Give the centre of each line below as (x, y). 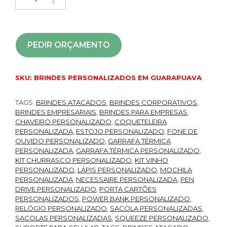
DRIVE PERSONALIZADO (56, 189)
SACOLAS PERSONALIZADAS (64, 218)
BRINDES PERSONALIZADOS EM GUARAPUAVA (118, 77)
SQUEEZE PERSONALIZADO (162, 218)
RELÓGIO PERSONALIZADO (61, 208)
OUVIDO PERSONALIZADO (60, 141)
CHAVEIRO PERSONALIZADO (63, 121)
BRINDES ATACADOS (71, 102)
